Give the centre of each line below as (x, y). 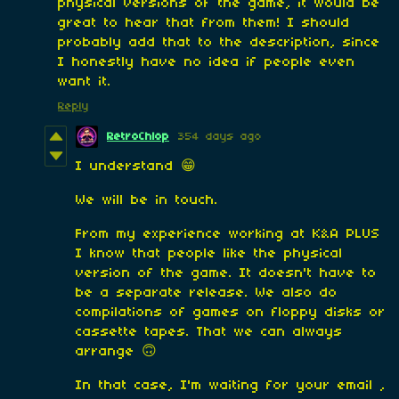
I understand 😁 (139, 166)
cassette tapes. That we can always (209, 332)
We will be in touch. (147, 200)
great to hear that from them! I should (204, 23)
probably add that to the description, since (219, 42)
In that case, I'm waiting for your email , (231, 385)
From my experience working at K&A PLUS (228, 234)
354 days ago (220, 136)
